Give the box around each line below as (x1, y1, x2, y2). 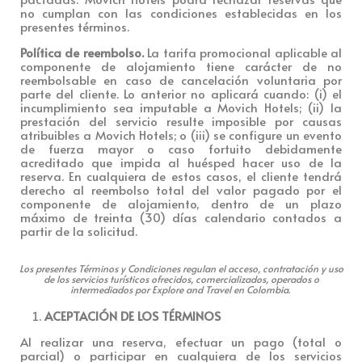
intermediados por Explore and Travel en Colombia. (69, 282, 290, 296)
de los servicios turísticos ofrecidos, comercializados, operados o (43, 271, 319, 285)
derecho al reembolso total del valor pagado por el (20, 180, 342, 198)
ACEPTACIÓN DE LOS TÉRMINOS (44, 306, 221, 324)
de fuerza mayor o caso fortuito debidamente (20, 139, 342, 157)
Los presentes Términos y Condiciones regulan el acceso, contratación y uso (19, 261, 343, 275)
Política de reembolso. (20, 43, 144, 61)
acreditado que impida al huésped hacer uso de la (20, 153, 342, 170)
